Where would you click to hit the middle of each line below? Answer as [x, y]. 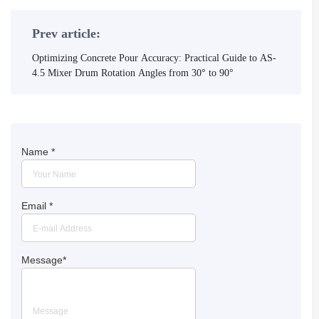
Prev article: [66, 33]
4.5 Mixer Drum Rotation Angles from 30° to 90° [133, 73]
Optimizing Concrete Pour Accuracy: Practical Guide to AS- [154, 58]
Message [42, 260]
